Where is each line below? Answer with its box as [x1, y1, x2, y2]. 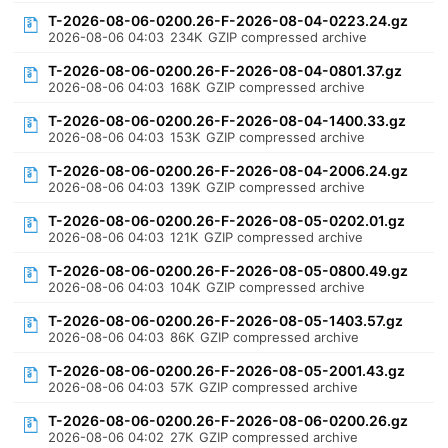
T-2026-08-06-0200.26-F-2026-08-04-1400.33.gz [48, 112, 407, 129]
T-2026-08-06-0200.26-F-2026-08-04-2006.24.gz [48, 162, 409, 179]
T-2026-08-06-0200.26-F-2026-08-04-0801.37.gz [48, 62, 403, 79]
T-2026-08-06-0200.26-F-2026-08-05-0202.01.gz [48, 212, 406, 229]
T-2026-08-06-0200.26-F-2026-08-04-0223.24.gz [48, 12, 409, 29]
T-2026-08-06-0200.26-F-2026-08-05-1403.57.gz [48, 312, 404, 329]
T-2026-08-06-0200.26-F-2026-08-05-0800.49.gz [48, 262, 409, 279]
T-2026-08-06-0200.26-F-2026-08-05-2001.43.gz [48, 362, 406, 379]
